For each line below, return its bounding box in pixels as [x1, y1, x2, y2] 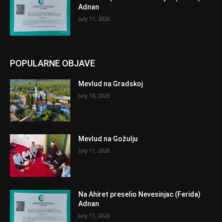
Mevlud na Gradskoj [78, 79, 143, 88]
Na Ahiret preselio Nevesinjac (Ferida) [78, 190, 201, 198]
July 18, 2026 [78, 91, 111, 99]
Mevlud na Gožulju [78, 135, 138, 143]
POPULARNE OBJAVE [10, 57, 95, 68]
